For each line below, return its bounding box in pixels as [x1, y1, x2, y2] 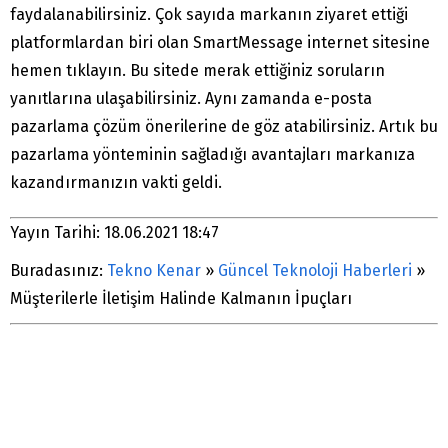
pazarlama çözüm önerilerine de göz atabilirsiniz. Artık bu [10, 117, 438, 137]
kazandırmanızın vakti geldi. [10, 173, 222, 193]
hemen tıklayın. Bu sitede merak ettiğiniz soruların [10, 61, 385, 81]
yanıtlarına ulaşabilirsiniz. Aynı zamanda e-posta [10, 89, 372, 109]
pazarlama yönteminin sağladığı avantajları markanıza [10, 145, 415, 165]
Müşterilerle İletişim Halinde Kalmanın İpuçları [10, 289, 352, 309]
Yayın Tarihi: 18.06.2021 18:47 [10, 223, 219, 243]
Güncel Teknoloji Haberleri [218, 261, 412, 281]
